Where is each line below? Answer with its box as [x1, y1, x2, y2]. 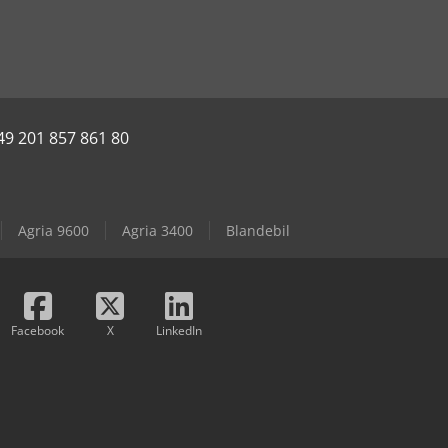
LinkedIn [156, 322, 202, 340]
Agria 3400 [122, 221, 193, 241]
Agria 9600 [18, 221, 89, 241]
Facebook [11, 322, 64, 340]
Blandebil [226, 221, 290, 241]
